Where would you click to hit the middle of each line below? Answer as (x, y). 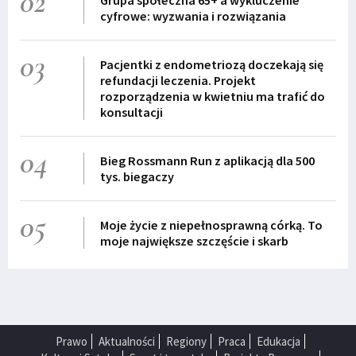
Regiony (186, 342)
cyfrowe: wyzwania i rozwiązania (193, 16)
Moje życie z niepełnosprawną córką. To (211, 225)
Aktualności (126, 342)
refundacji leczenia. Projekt (178, 81)
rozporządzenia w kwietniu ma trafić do (212, 97)
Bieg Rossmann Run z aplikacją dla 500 (207, 161)
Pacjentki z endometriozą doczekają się (211, 65)
